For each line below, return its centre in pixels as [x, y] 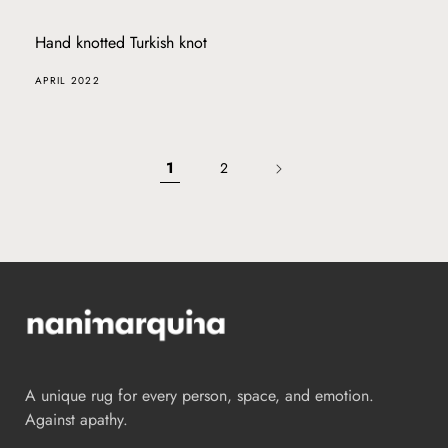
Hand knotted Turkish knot [121, 42]
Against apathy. [76, 419]
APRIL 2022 [67, 80]
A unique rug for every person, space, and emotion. [199, 395]
